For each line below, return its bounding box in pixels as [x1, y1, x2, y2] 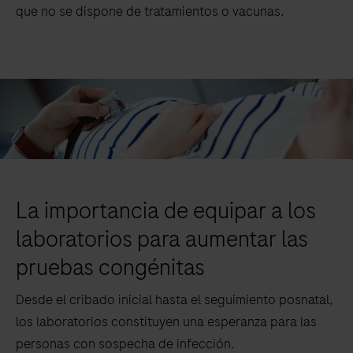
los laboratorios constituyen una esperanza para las [16, 312, 317, 332]
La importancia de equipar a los [16, 195, 316, 228]
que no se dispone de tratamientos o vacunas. [16, 2, 284, 21]
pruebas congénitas [16, 251, 205, 284]
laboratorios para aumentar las [16, 223, 308, 256]
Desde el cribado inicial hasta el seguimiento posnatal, [16, 290, 333, 310]
